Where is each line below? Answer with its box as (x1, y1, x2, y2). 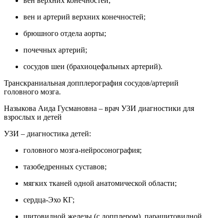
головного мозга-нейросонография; (23, 146, 142, 155)
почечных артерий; (23, 46, 87, 54)
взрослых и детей (4, 113, 62, 122)
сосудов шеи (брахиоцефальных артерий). (23, 62, 163, 71)
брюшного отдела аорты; (23, 29, 106, 38)
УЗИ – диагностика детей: (4, 129, 91, 138)
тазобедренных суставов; (23, 163, 107, 171)
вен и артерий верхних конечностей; (23, 13, 145, 21)
